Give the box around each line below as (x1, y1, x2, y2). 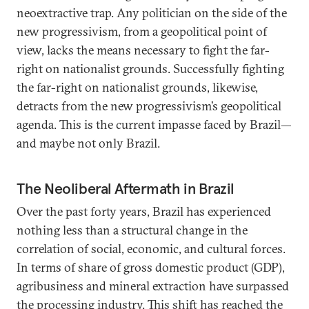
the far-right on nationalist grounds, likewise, (17, 79, 258, 95)
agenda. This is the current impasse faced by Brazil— (17, 117, 292, 132)
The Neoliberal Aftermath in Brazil (17, 179, 235, 198)
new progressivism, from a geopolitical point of (17, 23, 267, 39)
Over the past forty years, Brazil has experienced (17, 203, 271, 219)
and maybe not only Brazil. (17, 135, 160, 151)
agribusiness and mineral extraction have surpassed (17, 278, 289, 294)
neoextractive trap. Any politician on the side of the (17, 5, 287, 21)
